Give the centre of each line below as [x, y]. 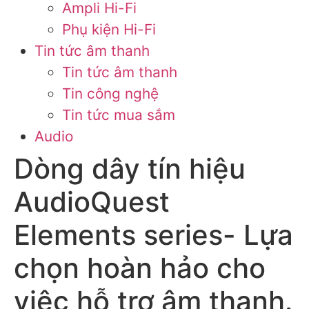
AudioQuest [92, 202]
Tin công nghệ [110, 93]
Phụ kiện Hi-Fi [109, 29]
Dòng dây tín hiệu [130, 169]
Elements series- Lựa [153, 235]
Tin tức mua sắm [119, 115]
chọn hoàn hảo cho [140, 268]
